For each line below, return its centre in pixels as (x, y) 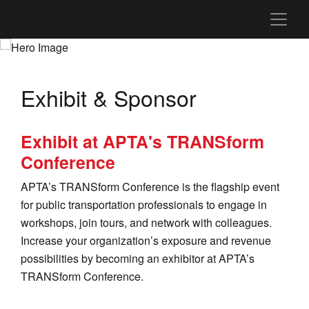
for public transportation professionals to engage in (144, 204)
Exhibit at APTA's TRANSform (142, 141)
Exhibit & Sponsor (109, 97)
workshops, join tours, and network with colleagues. (146, 222)
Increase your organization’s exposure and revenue (146, 240)
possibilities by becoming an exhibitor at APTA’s (138, 258)
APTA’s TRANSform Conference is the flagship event (150, 186)
